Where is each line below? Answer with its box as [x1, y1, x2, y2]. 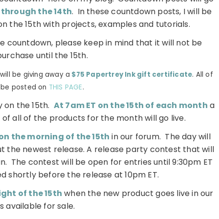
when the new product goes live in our [62, 188, 214, 199]
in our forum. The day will [109, 131, 211, 143]
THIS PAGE [48, 83, 83, 92]
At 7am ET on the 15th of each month [53, 100, 208, 111]
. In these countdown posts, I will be [72, 6, 212, 18]
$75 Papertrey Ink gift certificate [70, 70, 193, 80]
